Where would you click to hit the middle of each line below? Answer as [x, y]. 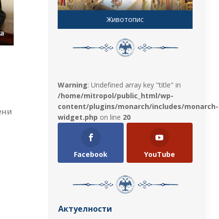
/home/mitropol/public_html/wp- [116, 95]
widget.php [78, 117]
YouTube [159, 154]
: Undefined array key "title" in [134, 85]
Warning [73, 85]
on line [110, 117]
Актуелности [85, 208]
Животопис [125, 19]
